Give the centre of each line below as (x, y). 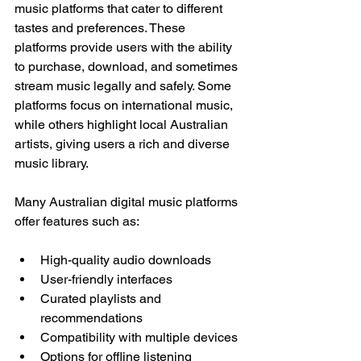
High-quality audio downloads (126, 260)
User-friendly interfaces (106, 279)
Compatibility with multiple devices (139, 337)
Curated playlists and (102, 299)
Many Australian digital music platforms (128, 202)
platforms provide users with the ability (125, 47)
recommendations (91, 318)
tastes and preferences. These (102, 28)
